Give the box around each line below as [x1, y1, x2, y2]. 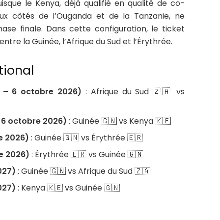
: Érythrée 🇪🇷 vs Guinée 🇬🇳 [29, 148, 144, 160]
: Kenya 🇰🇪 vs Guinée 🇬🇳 [16, 182, 120, 193]
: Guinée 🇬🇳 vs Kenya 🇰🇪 [67, 115, 171, 127]
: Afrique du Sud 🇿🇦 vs [82, 85, 185, 97]
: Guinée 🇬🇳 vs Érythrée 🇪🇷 [29, 132, 143, 143]
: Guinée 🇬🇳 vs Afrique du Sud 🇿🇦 [16, 165, 151, 177]
